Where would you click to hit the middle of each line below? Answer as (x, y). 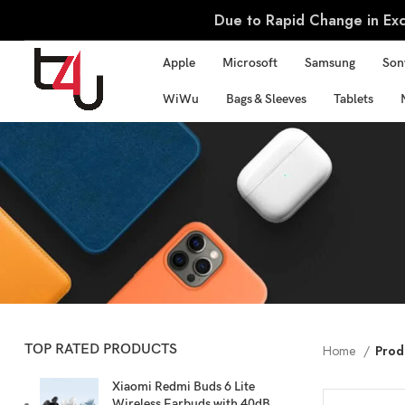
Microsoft (250, 63)
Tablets (354, 99)
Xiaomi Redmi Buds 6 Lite (184, 386)
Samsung (330, 63)
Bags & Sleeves (267, 99)
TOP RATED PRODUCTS (101, 349)
